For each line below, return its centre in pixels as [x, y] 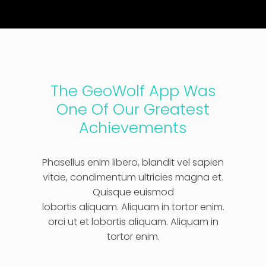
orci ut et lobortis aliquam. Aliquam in [133, 222]
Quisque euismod [133, 192]
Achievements [133, 128]
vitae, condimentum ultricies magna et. [133, 177]
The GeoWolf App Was [133, 91]
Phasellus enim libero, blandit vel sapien [133, 162]
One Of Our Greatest [133, 109]
